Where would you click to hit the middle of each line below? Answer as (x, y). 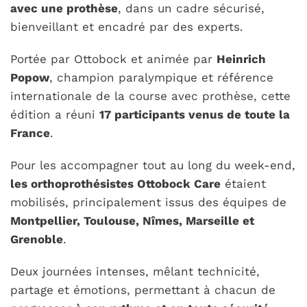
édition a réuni (55, 115)
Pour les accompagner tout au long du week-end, (153, 165)
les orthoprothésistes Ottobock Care (116, 184)
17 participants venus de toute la (195, 115)
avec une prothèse (64, 9)
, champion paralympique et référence (162, 78)
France (30, 133)
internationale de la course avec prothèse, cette (151, 96)
